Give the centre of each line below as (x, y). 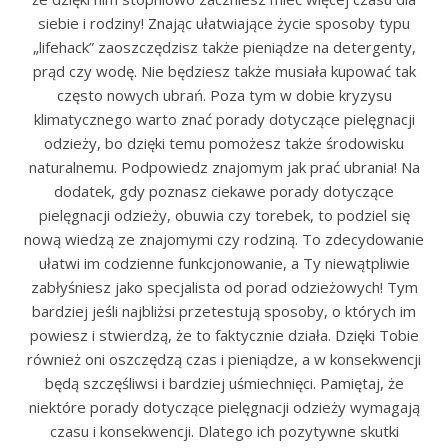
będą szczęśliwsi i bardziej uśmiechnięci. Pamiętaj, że (224, 383)
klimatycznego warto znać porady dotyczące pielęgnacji (224, 119)
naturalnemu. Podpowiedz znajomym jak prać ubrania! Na (224, 167)
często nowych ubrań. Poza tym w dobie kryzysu (224, 95)
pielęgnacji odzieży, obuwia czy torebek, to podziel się (224, 215)
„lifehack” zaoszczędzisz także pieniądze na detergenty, (224, 47)
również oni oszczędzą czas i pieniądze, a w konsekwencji (224, 359)
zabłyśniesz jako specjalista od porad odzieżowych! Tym (224, 287)
